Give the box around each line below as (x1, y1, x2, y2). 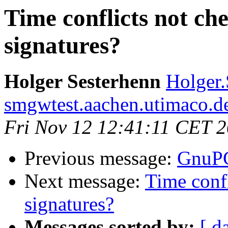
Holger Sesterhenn (4, 70, 161, 93)
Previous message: (24, 147, 177, 169)
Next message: (24, 170, 145, 192)
